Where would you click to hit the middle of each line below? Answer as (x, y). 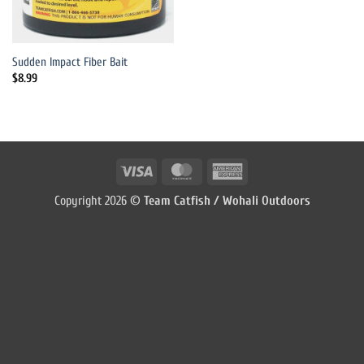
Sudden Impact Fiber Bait (69, 63)
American (266, 169)
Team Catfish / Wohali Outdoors (227, 201)
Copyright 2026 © (99, 201)
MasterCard (225, 169)
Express (261, 190)
